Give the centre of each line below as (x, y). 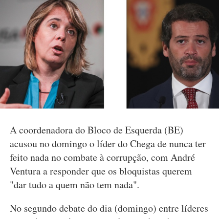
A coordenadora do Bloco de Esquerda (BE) (97, 130)
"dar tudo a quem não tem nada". (75, 185)
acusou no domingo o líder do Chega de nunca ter (108, 143)
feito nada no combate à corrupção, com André (102, 157)
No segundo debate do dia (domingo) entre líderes (109, 208)
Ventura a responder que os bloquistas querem (101, 171)
